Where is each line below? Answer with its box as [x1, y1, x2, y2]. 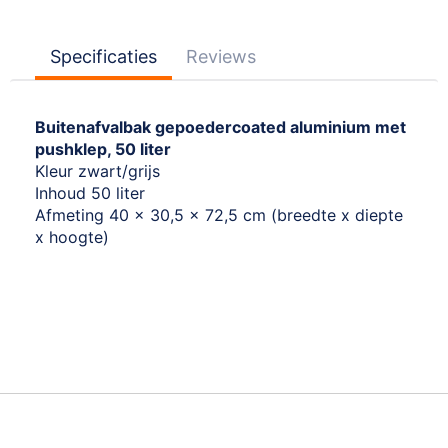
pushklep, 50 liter [35, 139, 171, 160]
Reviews [186, 46, 256, 68]
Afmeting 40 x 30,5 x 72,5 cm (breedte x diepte [35, 205, 403, 226]
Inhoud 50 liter [35, 183, 145, 204]
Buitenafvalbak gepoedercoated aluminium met [35, 117, 406, 138]
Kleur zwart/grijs [35, 161, 160, 182]
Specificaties [50, 46, 157, 68]
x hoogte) [35, 227, 109, 248]
